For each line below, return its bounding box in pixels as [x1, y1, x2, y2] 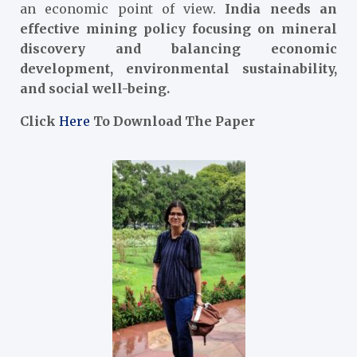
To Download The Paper [90, 112, 255, 129]
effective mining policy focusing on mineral [20, 20, 337, 37]
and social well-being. [20, 80, 170, 96]
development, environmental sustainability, [20, 60, 337, 76]
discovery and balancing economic [20, 40, 337, 57]
